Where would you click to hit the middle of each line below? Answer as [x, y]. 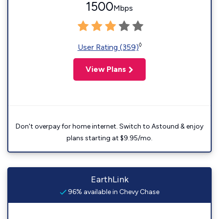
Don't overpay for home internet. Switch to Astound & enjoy [109, 127]
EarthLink [109, 180]
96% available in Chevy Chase [113, 192]
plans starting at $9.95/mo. [109, 138]
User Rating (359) [108, 47]
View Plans [106, 69]
